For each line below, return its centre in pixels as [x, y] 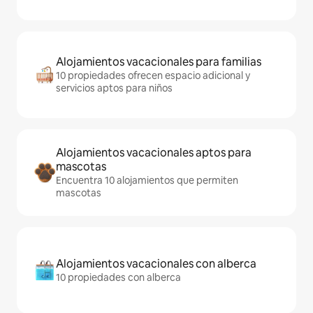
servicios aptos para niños [114, 88]
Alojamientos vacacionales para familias [159, 62]
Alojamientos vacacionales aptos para [154, 153]
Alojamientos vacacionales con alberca [156, 264]
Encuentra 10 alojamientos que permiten [147, 181]
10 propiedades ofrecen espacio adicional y [153, 76]
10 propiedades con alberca [118, 278]
